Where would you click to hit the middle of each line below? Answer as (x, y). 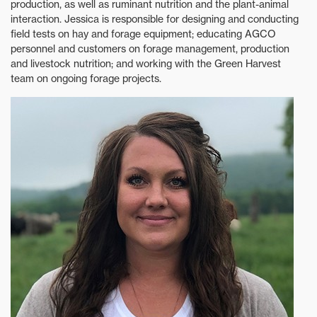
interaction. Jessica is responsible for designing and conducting (155, 19)
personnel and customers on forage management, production (150, 49)
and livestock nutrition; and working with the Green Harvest (146, 64)
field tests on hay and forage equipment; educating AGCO (143, 34)
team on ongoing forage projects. (86, 79)
